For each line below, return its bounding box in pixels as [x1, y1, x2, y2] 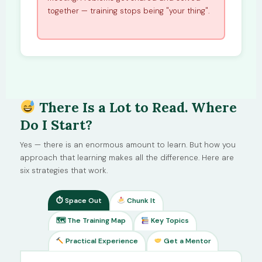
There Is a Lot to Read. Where [35, 99, 237, 116]
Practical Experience [64, 236, 139, 246]
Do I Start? [20, 116, 92, 134]
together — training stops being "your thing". [47, 5, 209, 16]
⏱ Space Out [56, 195, 102, 205]
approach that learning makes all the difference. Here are [20, 153, 234, 163]
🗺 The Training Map [56, 216, 126, 226]
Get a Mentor [161, 236, 211, 246]
